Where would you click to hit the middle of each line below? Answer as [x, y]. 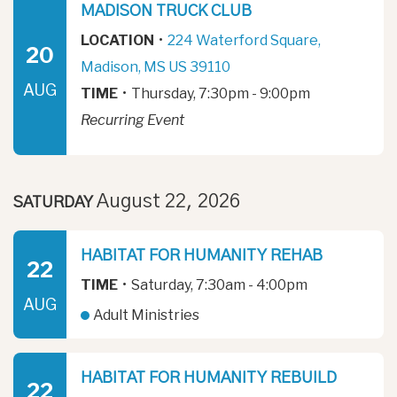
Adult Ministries [145, 315]
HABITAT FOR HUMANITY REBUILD [209, 378]
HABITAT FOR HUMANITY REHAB [202, 257]
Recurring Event [132, 121]
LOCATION [117, 41]
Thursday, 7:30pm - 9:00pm [219, 94]
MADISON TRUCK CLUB [166, 12]
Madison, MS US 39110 [156, 67]
